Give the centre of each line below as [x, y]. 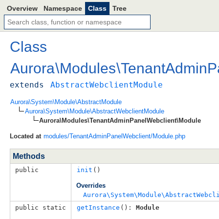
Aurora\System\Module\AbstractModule [66, 102]
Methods [29, 156]
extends [27, 85]
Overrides [91, 185]
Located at [25, 136]
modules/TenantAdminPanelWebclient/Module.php [114, 136]
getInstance [98, 207]
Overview [22, 8]
